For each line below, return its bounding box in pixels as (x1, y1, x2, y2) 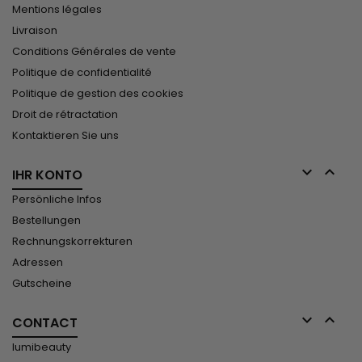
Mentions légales (12, 2, 102, 18)
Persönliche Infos (12, 192, 102, 208)
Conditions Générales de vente (12, 44, 176, 60)
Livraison (12, 23, 57, 39)
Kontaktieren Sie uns (12, 128, 119, 144)
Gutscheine (12, 276, 72, 292)
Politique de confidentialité (12, 65, 152, 81)
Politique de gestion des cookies (12, 86, 183, 102)
